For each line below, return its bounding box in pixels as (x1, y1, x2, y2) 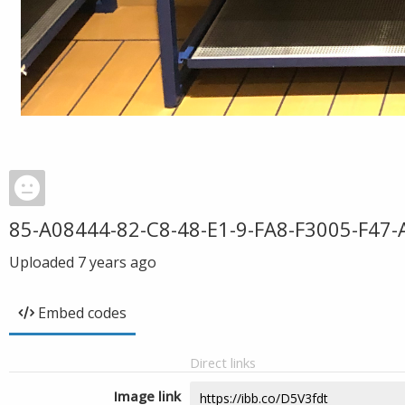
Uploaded (9, 252, 78, 272)
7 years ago (78, 252, 156, 272)
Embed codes (38, 303, 127, 323)
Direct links (190, 353, 256, 372)
